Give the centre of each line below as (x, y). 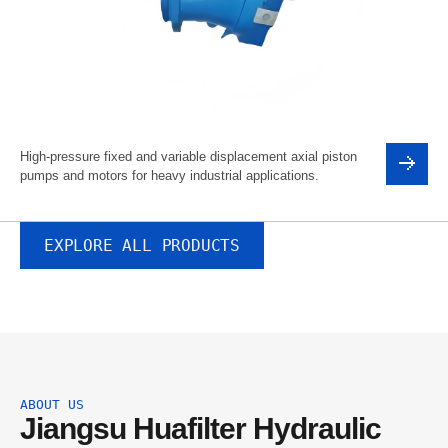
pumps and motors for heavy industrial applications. (169, 175)
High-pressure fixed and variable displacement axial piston (188, 156)
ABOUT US (52, 404)
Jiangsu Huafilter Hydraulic (200, 428)
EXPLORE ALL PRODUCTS (142, 245)
